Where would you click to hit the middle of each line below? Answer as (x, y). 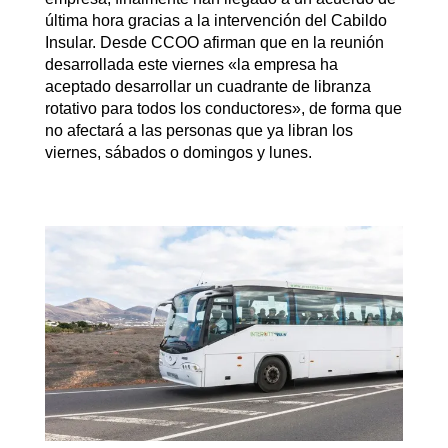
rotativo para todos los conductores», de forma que (223, 108)
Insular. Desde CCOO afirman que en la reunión (214, 42)
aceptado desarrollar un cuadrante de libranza (207, 86)
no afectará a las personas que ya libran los (198, 130)
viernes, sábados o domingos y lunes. (178, 152)
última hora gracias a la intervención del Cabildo (215, 20)
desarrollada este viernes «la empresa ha (191, 64)
